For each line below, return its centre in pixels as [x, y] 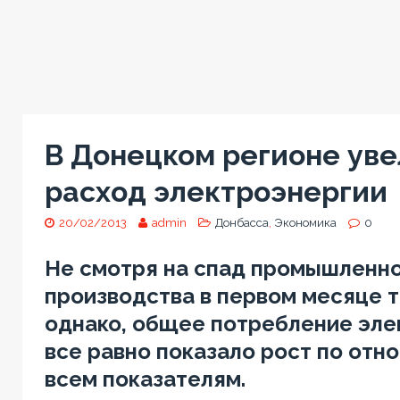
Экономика [305, 222]
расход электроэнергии [216, 191]
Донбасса [242, 222]
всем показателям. [145, 379]
